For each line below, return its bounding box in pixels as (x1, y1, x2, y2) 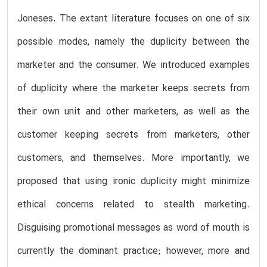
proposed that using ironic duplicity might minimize (17, 174, 250, 189)
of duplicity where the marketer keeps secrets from (17, 81, 250, 96)
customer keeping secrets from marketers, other (17, 128, 250, 142)
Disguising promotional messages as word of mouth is (17, 221, 250, 235)
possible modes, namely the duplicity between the (17, 35, 250, 49)
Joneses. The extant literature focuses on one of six (17, 11, 250, 26)
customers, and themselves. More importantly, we (17, 151, 250, 166)
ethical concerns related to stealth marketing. (17, 197, 250, 212)
